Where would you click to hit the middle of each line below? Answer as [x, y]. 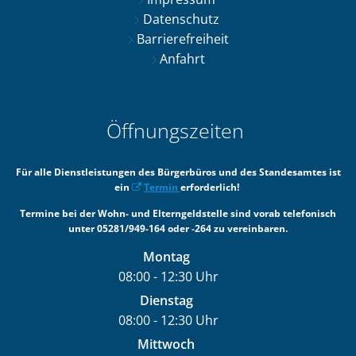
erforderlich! [211, 187]
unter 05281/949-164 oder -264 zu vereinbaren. [178, 228]
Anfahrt [183, 58]
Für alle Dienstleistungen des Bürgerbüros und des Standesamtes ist [178, 172]
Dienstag [166, 300]
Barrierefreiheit [182, 39]
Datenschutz [182, 19]
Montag [166, 256]
